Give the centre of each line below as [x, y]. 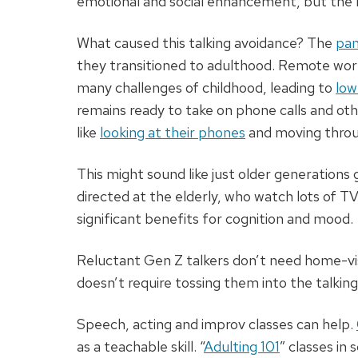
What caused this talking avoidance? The [206, 43]
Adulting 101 [242, 347]
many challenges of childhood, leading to [206, 88]
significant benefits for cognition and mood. [215, 219]
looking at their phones [173, 133]
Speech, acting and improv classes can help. [217, 324]
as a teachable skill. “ [140, 347]
